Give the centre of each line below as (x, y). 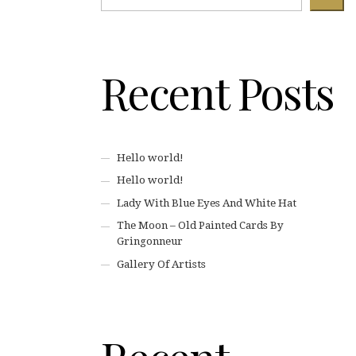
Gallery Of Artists (162, 264)
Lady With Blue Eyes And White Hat (207, 203)
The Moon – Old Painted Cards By (201, 226)
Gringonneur (150, 242)
